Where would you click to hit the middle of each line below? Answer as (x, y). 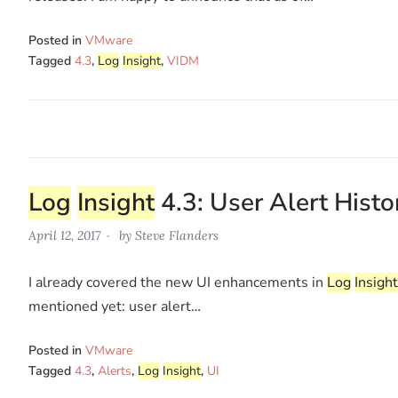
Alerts (115, 370)
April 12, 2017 (64, 235)
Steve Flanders (177, 235)
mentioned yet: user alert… (115, 306)
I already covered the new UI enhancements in (178, 282)
